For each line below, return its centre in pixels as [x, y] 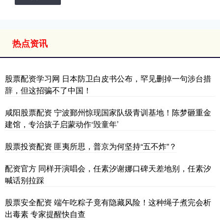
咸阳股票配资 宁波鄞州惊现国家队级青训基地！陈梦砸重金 [108, 112]
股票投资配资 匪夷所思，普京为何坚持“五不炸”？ [91, 146]
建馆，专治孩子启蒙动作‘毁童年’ [62, 124]
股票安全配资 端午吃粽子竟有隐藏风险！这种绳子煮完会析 [108, 202]
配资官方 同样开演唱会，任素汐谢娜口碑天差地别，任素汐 [108, 168]
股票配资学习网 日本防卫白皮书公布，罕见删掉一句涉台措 [108, 78]
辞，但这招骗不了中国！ [48, 90]
